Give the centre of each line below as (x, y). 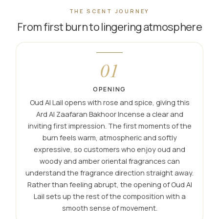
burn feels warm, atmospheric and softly (109, 138)
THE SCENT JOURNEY (109, 11)
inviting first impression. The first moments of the (109, 126)
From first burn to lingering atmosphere (109, 27)
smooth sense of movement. (109, 208)
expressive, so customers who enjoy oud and (109, 150)
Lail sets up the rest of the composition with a (109, 197)
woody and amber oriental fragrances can (109, 161)
